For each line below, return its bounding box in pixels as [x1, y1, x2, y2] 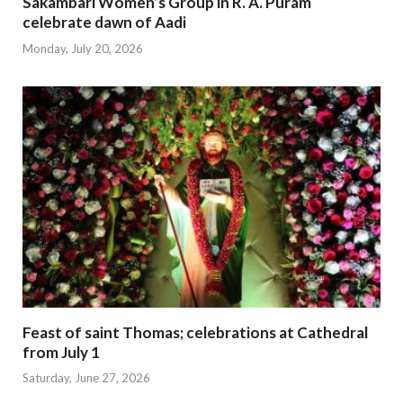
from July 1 [22, 342, 100, 362]
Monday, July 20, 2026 [22, 40, 143, 56]
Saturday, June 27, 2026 [22, 371, 150, 386]
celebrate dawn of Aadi [22, 13, 186, 32]
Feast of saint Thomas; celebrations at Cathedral [22, 322, 368, 342]
